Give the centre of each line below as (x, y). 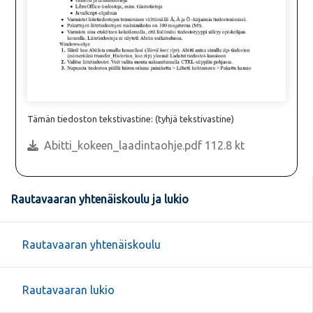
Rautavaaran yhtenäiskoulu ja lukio (100, 199)
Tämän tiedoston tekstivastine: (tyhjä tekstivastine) (131, 119)
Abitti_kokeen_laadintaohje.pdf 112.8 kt (145, 146)
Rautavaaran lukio (68, 290)
